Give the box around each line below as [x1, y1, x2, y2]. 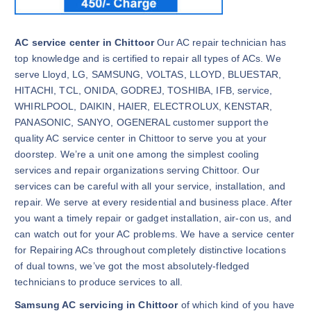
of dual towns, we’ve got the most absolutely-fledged [15, 260, 250, 272]
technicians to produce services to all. [15, 276, 183, 288]
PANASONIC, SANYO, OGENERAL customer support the [15, 117, 269, 128]
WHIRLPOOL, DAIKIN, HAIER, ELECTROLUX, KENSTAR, [15, 101, 273, 112]
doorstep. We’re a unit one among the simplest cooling [15, 149, 260, 160]
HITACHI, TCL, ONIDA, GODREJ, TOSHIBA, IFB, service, [15, 85, 273, 96]
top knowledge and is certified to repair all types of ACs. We [15, 53, 281, 65]
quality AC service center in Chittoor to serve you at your [15, 133, 267, 144]
